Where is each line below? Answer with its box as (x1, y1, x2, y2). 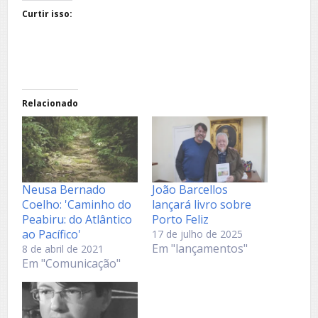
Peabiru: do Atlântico (22, 211, 132, 227)
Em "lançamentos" (152, 240, 248, 256)
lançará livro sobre (152, 196, 251, 212)
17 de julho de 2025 (152, 226, 243, 241)
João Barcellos (152, 181, 228, 197)
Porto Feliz (152, 211, 209, 227)
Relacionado (22, 97, 78, 109)
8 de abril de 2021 (22, 241, 104, 256)
